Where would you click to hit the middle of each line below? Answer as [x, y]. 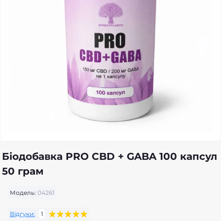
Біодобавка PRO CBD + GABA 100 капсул [110, 156]
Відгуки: [22, 214]
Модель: [23, 193]
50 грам [23, 171]
